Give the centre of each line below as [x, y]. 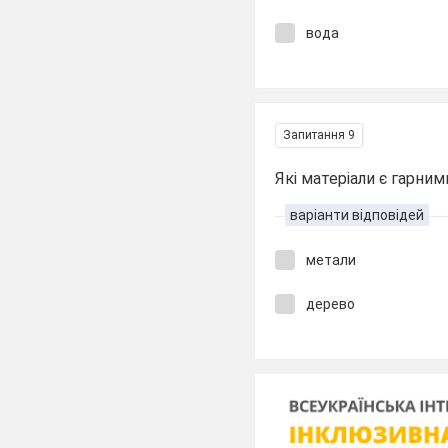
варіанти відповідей [357, 214]
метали [331, 259]
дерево [331, 304]
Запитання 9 [319, 134]
